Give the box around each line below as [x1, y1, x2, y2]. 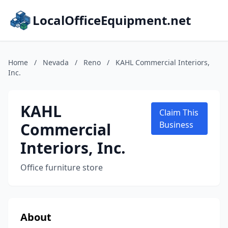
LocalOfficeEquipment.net [33, 12, 191, 28]
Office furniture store [20, 162, 103, 173]
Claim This [159, 107, 199, 118]
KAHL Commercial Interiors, [116, 58, 210, 67]
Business [159, 119, 194, 130]
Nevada [43, 58, 69, 67]
